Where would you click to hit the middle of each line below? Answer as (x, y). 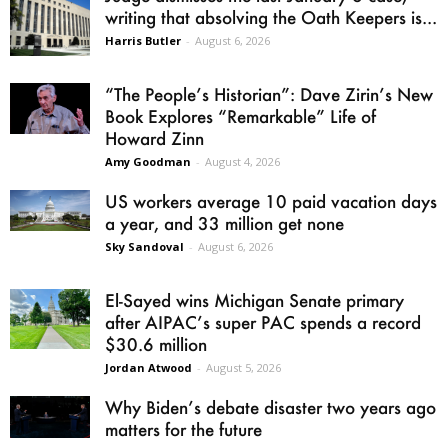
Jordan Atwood (148, 367)
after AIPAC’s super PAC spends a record (263, 321)
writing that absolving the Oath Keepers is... (271, 16)
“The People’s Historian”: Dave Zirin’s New (269, 93)
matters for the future (183, 428)
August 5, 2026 (243, 367)
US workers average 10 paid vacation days (271, 200)
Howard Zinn (154, 137)
